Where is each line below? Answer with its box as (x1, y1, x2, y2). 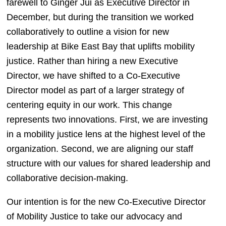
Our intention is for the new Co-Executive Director (6, 196, 206, 207)
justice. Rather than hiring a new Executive (6, 55, 178, 66)
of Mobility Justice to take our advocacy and (6, 211, 182, 221)
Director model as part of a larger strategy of (6, 85, 184, 95)
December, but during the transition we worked (6, 12, 194, 22)
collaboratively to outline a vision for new (6, 26, 169, 37)
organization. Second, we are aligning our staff (6, 143, 193, 154)
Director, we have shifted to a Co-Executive (6, 70, 180, 81)
